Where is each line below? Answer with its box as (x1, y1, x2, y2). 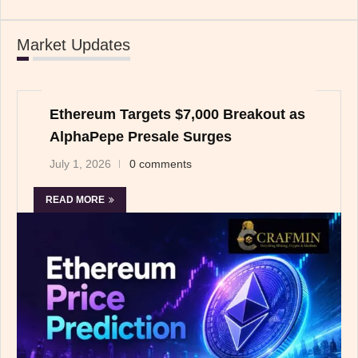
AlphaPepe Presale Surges (50, 128, 232, 145)
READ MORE (46, 193, 105, 205)
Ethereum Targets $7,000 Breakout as (50, 105, 305, 122)
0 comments (129, 157, 192, 170)
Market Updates (17, 35, 130, 54)
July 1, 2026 (50, 157, 111, 170)
